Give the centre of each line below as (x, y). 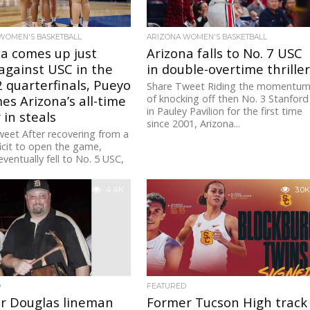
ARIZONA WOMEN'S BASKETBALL (207, 37)
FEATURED (167, 286)
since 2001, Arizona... (194, 124)
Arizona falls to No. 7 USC (225, 53)
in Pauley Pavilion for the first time (225, 111)
